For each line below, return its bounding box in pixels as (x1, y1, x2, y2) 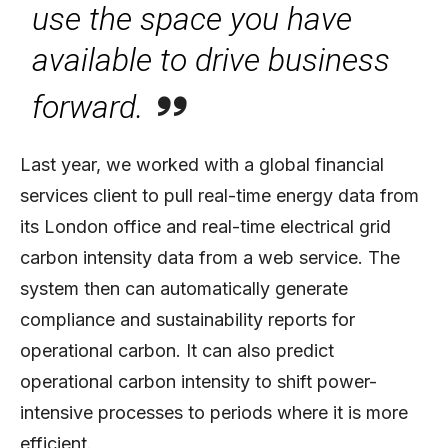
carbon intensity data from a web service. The (20, 246, 400, 268)
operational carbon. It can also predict (20, 339, 334, 361)
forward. (32, 87, 144, 126)
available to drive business (32, 40, 391, 79)
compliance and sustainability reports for (20, 308, 355, 330)
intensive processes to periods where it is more (20, 401, 408, 423)
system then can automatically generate (20, 277, 348, 299)
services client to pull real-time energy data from (20, 184, 419, 206)
